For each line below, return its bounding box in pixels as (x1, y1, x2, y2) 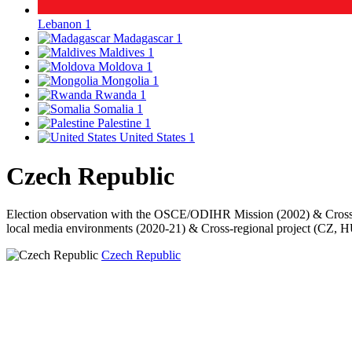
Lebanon (38, 17, 85, 31)
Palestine (97, 116, 145, 130)
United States (119, 130, 189, 145)
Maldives (99, 46, 148, 60)
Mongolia (101, 74, 152, 88)
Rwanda (95, 88, 140, 102)
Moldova (98, 60, 146, 74)
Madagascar (113, 31, 176, 46)
